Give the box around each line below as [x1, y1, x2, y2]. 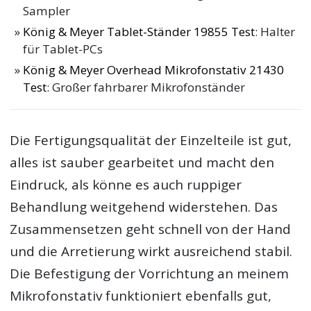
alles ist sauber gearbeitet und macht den [10, 153, 275, 172]
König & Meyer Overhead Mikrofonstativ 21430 [23, 61, 285, 78]
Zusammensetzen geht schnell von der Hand [10, 220, 292, 239]
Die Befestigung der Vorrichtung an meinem [10, 264, 289, 283]
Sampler [23, 3, 71, 19]
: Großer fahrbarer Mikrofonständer [47, 78, 246, 95]
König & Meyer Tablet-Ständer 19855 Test [23, 24, 255, 40]
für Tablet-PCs [23, 41, 103, 58]
